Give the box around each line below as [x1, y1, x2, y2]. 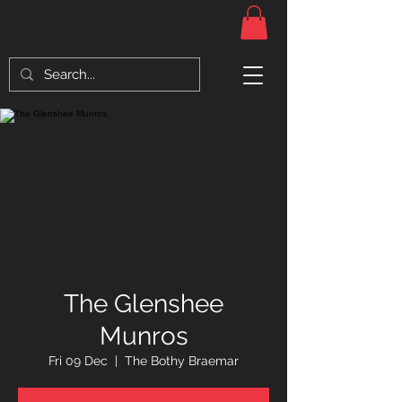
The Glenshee [64, 289, 223, 319]
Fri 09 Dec [48, 354, 108, 369]
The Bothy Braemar [125, 354, 239, 369]
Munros [99, 321, 188, 352]
